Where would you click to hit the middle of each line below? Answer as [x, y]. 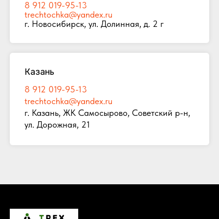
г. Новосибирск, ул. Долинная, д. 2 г [94, 24]
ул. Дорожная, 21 [57, 125]
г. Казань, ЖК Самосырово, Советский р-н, [107, 113]
